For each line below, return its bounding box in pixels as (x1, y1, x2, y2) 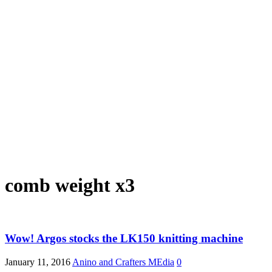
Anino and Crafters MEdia (72, 256, 174, 267)
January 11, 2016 (5, 256, 70, 267)
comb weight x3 (5, 174, 135, 196)
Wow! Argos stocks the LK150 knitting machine (5, 232, 243, 245)
